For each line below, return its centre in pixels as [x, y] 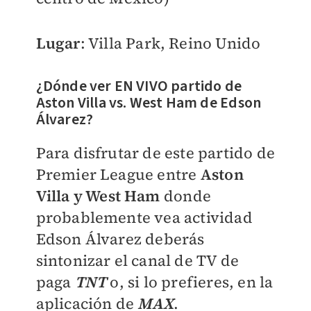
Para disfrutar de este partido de [155, 152]
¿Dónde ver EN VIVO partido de [139, 86]
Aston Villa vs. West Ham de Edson [149, 102]
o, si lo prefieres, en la [192, 281]
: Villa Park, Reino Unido [170, 43]
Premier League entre [118, 174]
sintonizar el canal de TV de [137, 260]
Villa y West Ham [98, 195]
